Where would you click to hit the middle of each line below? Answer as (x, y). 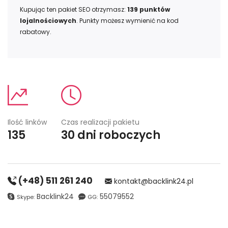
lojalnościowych (48, 21)
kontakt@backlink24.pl (153, 181)
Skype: (26, 197)
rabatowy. (36, 32)
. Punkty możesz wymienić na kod (127, 21)
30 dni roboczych (111, 135)
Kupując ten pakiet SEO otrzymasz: (74, 10)
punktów (154, 10)
